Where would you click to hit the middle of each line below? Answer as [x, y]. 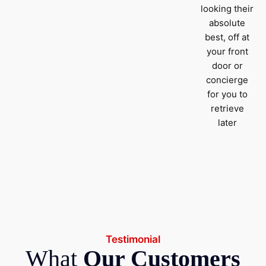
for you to [227, 94]
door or [227, 65]
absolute [227, 23]
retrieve [227, 108]
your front [227, 51]
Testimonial [133, 239]
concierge [227, 80]
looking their [227, 8]
